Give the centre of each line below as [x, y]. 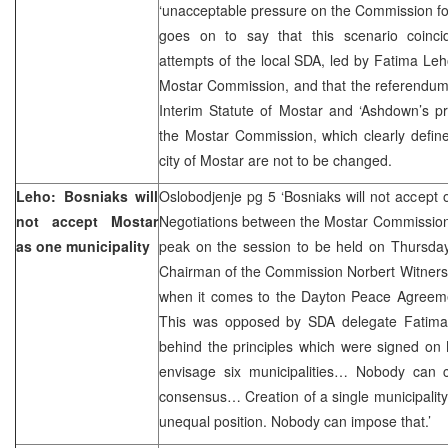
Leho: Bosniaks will [87, 195]
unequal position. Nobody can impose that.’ [295, 420]
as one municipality [83, 245]
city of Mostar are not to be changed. [275, 159]
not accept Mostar [87, 220]
